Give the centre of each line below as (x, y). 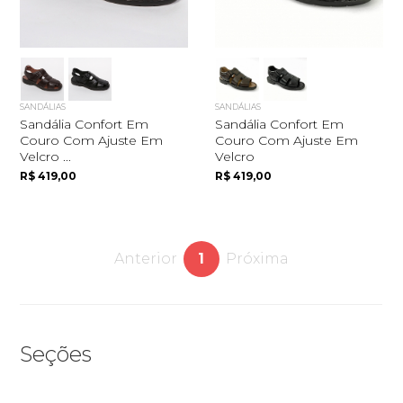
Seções (56, 354)
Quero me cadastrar (201, 343)
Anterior (145, 259)
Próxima (257, 259)
